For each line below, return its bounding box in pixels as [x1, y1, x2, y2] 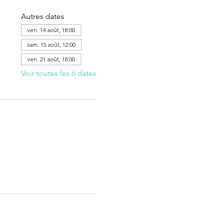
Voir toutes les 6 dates [20, 69, 96, 78]
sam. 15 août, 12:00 [27, 41, 75, 48]
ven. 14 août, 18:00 [27, 26, 75, 34]
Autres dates [20, 12, 64, 21]
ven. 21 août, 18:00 [27, 55, 75, 63]
